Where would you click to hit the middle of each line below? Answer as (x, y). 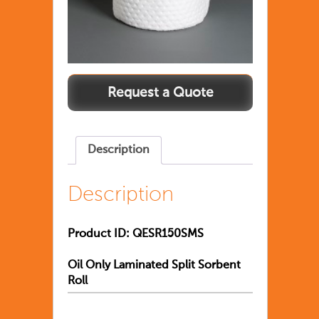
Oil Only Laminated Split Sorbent (154, 265)
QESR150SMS (168, 234)
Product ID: (99, 234)
